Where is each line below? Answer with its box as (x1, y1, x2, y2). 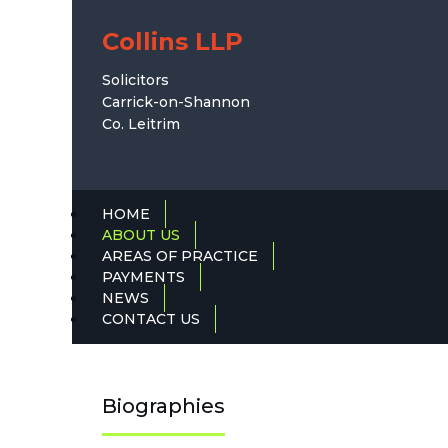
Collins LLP (102, 27, 243, 56)
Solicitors (102, 71, 169, 89)
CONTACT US (102, 310, 200, 328)
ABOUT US (102, 226, 180, 244)
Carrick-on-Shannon (102, 93, 250, 111)
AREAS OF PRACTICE (102, 247, 258, 265)
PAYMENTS (102, 268, 185, 286)
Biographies (102, 394, 225, 418)
